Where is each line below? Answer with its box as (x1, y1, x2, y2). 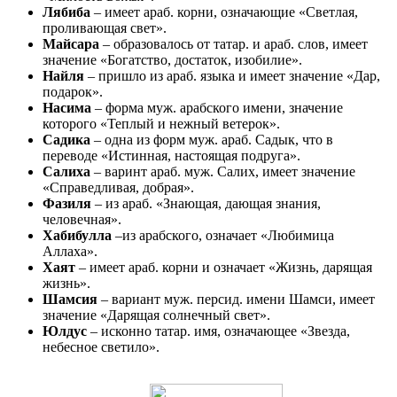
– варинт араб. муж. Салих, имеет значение (94, 163, 355, 179)
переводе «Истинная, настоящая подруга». (43, 147, 300, 163)
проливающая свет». (43, 19, 167, 35)
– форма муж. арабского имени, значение (95, 99, 343, 115)
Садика (43, 131, 94, 147)
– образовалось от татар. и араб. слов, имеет (103, 35, 368, 51)
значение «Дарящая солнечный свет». (43, 307, 270, 323)
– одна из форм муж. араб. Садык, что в (94, 131, 333, 147)
